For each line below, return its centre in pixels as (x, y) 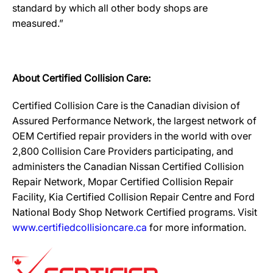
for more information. (197, 227)
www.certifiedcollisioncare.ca (80, 227)
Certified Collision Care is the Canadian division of (126, 105)
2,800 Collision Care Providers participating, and (123, 151)
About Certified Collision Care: (81, 78)
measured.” (38, 23)
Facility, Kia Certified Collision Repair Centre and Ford (133, 197)
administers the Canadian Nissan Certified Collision (128, 166)
